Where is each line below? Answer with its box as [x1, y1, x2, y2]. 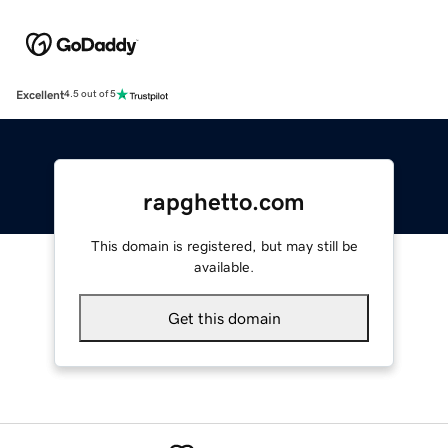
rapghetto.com [143, 189, 305, 214]
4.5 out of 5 [64, 89, 116, 100]
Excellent [16, 88, 64, 101]
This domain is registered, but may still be [90, 238, 358, 253]
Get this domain [167, 309, 281, 326]
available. [194, 259, 254, 274]
